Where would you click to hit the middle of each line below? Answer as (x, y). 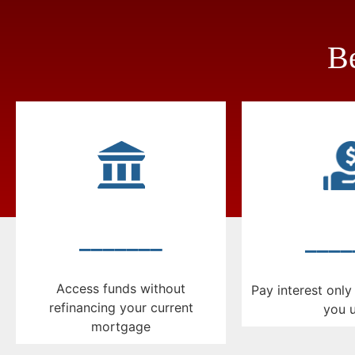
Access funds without (121, 289)
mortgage (121, 327)
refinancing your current (121, 308)
